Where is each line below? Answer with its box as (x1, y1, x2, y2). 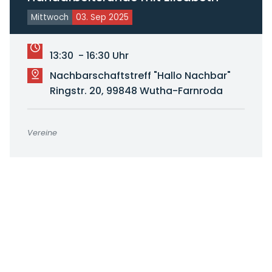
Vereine (27, 127, 57, 138)
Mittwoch (30, 12, 69, 23)
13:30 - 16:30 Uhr (49, 49, 129, 63)
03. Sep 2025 (75, 12, 129, 23)
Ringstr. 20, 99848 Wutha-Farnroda (49, 84, 223, 98)
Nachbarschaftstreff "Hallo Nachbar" (49, 69, 231, 83)
